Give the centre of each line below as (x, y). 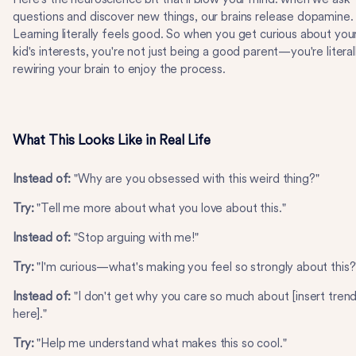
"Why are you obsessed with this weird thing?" (195, 179)
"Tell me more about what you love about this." (161, 208)
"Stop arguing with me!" (135, 238)
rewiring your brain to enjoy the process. (119, 69)
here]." (30, 314)
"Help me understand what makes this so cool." (160, 343)
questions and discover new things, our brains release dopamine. (183, 17)
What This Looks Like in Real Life (112, 140)
